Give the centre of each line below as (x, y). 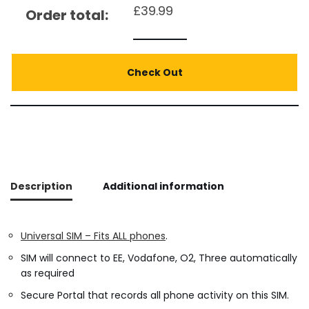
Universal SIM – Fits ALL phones (93, 236)
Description (41, 187)
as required (48, 273)
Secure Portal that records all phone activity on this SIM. (155, 296)
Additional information (163, 187)
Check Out (154, 73)
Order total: (67, 16)
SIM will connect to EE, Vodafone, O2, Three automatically (159, 258)
